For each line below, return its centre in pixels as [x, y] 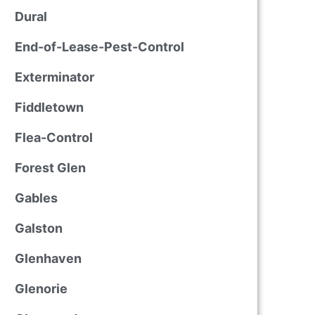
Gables [36, 198]
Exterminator [54, 77]
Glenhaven [48, 258]
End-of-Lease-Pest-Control [99, 47]
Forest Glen [50, 168]
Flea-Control [53, 137]
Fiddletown [49, 107]
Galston [38, 228]
